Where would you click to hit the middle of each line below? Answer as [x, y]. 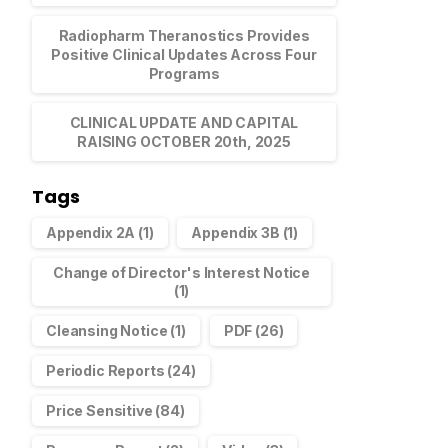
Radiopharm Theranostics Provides [184, 35]
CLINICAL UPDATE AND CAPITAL [184, 122]
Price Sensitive [99, 410]
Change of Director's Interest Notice [181, 272]
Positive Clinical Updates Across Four [184, 54]
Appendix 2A [91, 232]
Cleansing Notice [107, 330]
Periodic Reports [105, 370]
